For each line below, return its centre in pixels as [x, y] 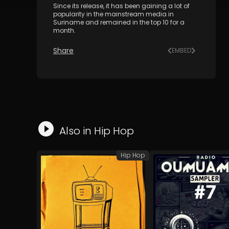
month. [64, 30]
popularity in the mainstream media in [113, 14]
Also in [77, 131]
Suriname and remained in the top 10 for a [119, 22]
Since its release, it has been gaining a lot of [121, 6]
